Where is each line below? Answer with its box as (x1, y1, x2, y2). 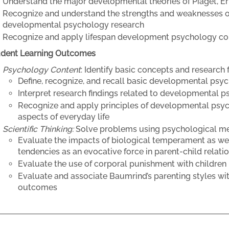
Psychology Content (3, 65, 81, 75)
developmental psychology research (3, 20, 144, 30)
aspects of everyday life (18, 112, 109, 122)
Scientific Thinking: (3, 124, 74, 134)
